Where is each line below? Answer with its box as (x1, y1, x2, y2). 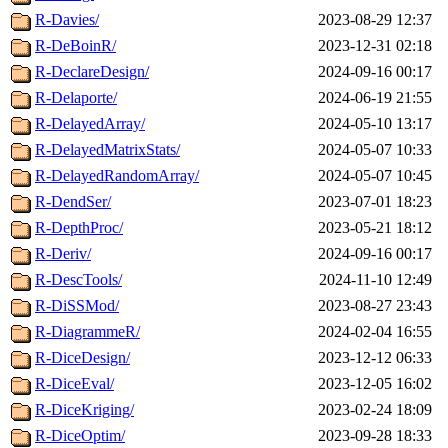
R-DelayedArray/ (35, 115, 145, 133)
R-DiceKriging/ (35, 401, 134, 419)
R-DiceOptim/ (35, 427, 125, 445)
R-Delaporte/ (35, 89, 117, 107)
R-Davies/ (35, 11, 99, 29)
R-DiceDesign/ (35, 349, 130, 367)
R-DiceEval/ (35, 375, 114, 393)
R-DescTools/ (35, 271, 122, 289)
